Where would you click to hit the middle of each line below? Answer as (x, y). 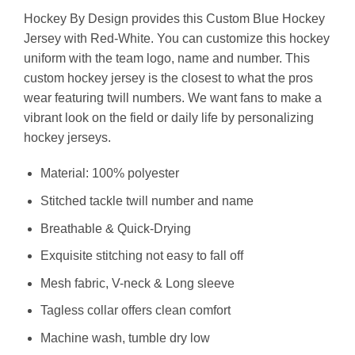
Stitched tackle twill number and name (147, 201)
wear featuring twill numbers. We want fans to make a (173, 97)
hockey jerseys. (67, 137)
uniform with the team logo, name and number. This (167, 58)
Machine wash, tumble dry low (125, 338)
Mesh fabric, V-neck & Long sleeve (137, 283)
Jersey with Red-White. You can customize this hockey (177, 38)
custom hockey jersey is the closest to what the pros (168, 78)
